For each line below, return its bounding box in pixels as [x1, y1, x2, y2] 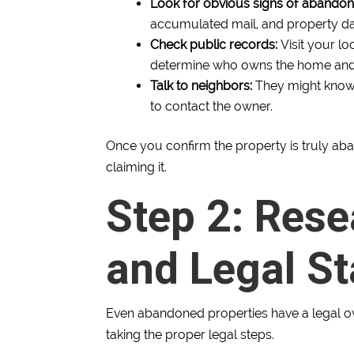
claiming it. [106, 160, 168, 175]
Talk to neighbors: [150, 78, 253, 94]
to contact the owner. [150, 99, 273, 115]
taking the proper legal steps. [106, 327, 275, 343]
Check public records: [150, 37, 281, 53]
